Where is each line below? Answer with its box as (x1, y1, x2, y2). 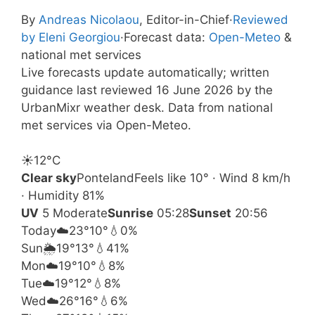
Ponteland (77, 171, 134, 185)
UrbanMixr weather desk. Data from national (21, 100, 273, 115)
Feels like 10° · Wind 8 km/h (134, 171, 290, 185)
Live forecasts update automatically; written (21, 65, 269, 79)
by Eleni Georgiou (21, 30, 120, 44)
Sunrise (108, 206, 153, 220)
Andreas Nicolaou (39, 12, 139, 27)
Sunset (189, 206, 231, 220)
